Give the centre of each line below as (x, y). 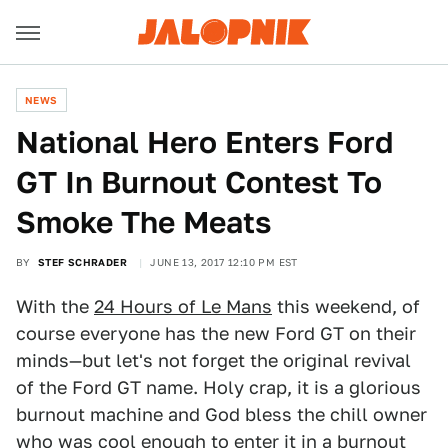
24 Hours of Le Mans (183, 306)
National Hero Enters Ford (204, 142)
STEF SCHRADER (82, 262)
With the (55, 306)
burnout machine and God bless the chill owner (221, 414)
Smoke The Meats (143, 222)
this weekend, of (346, 306)
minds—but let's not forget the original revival (213, 360)
